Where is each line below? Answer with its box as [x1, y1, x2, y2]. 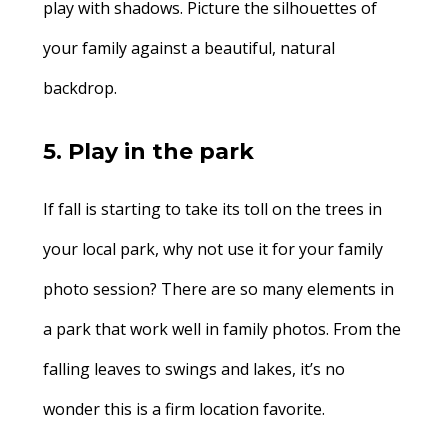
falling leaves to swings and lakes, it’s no [42, 358, 345, 380]
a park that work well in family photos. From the [42, 318, 401, 340]
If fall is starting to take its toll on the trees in [42, 198, 382, 220]
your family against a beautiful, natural [42, 37, 335, 59]
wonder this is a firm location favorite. [42, 398, 329, 420]
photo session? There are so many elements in [42, 278, 394, 300]
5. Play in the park [42, 138, 254, 165]
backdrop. [42, 77, 121, 99]
